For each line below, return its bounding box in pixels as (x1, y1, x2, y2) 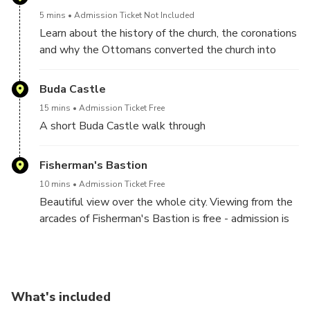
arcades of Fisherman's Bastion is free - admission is (39, 211, 290, 227)
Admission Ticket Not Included (74, 10, 194, 21)
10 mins (39, 179, 71, 190)
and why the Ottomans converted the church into (39, 42, 277, 58)
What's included (11, 289, 111, 306)
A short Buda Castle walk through (39, 118, 206, 134)
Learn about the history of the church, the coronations (39, 26, 298, 42)
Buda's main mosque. (39, 59, 141, 75)
